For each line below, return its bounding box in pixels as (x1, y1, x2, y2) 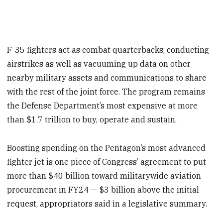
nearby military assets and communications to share (7, 72, 207, 83)
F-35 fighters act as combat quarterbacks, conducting (7, 44, 210, 55)
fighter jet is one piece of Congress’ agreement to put (7, 156, 207, 167)
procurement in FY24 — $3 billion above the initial (7, 184, 200, 195)
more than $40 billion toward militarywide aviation (7, 170, 202, 181)
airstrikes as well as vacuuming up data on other (7, 58, 191, 69)
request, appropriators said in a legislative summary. (7, 198, 208, 209)
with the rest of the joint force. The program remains (7, 86, 206, 97)
